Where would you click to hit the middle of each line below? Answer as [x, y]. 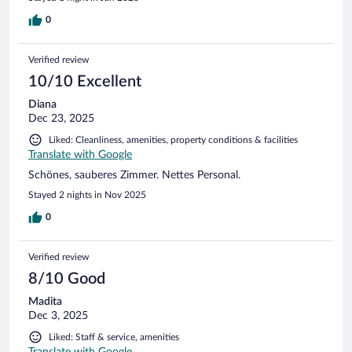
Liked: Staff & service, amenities [114, 337]
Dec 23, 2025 [61, 118]
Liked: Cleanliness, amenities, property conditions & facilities [173, 139]
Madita [45, 301]
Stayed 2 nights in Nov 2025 [87, 194]
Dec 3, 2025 [58, 315]
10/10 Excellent [85, 81]
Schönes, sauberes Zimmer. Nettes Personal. [134, 175]
